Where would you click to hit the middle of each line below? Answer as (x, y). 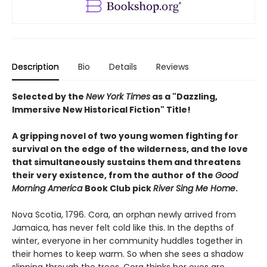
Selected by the (49, 96)
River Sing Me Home (194, 188)
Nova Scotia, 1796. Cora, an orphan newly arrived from (124, 214)
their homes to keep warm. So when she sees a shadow (128, 254)
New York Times (118, 96)
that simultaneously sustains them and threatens (126, 162)
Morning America (48, 188)
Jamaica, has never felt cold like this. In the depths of (123, 227)
